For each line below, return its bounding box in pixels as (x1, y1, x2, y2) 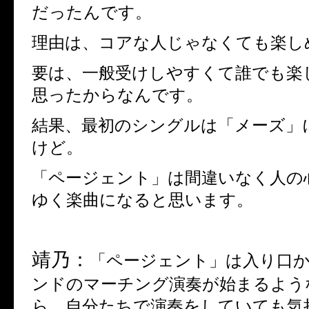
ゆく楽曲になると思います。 (32, 190, 253, 210)
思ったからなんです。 (32, 86, 203, 105)
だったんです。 (32, 3, 152, 22)
